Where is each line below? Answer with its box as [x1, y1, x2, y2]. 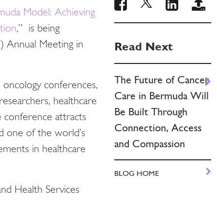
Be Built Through [114, 106, 187, 118]
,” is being [16, 23, 60, 34]
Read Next [114, 39, 173, 53]
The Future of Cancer [114, 74, 209, 86]
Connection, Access [114, 122, 201, 134]
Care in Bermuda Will [114, 90, 209, 102]
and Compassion [114, 138, 185, 150]
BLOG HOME [114, 169, 159, 178]
